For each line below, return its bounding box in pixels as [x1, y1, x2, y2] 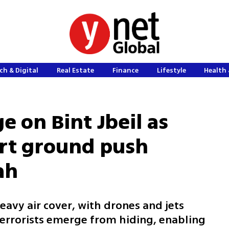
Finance [112, 65, 139, 75]
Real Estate [57, 65, 95, 75]
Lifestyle [156, 65, 186, 75]
